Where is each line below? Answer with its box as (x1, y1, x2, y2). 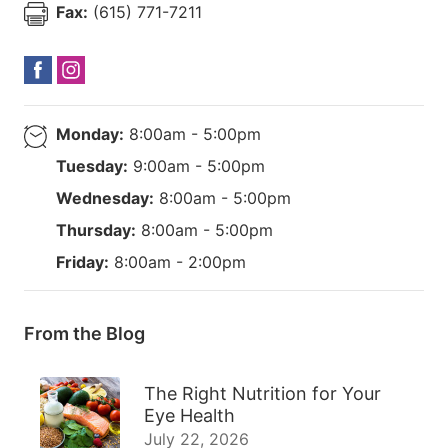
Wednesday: (56, 187, 154, 208)
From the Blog (24, 322, 145, 344)
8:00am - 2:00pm (109, 251, 246, 272)
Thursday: (56, 219, 136, 240)
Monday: (56, 123, 124, 144)
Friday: (56, 251, 109, 272)
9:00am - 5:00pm (128, 155, 265, 176)
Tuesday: (56, 155, 128, 176)
